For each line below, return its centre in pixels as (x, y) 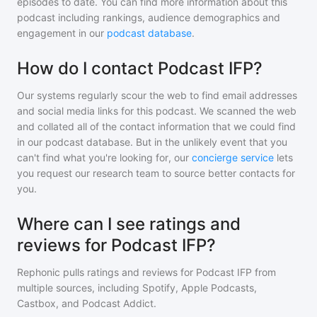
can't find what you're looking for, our (103, 158)
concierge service (233, 158)
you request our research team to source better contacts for (156, 173)
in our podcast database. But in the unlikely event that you (152, 142)
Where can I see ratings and (129, 224)
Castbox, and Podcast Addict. (87, 304)
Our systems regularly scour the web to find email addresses (157, 96)
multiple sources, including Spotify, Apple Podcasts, (137, 288)
